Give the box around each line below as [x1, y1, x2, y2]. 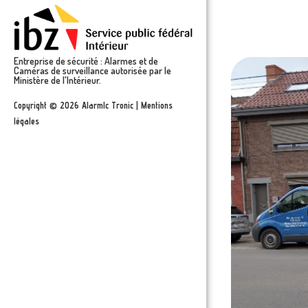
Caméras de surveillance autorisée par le [14, 65, 171, 77]
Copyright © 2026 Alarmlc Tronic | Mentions [14, 100, 173, 111]
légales [14, 115, 39, 127]
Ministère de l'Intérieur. [14, 74, 101, 87]
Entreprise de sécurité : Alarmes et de [14, 55, 158, 67]
